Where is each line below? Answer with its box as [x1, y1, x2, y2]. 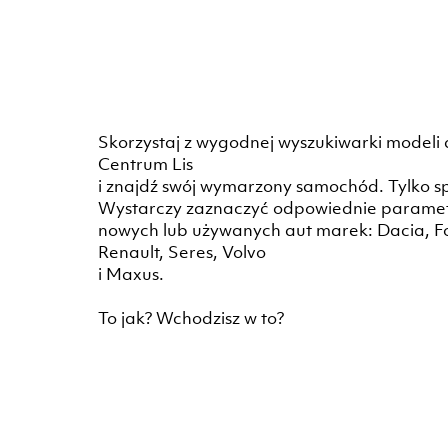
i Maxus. [97, 263, 164, 285]
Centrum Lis [97, 153, 193, 175]
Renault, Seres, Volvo [97, 241, 266, 263]
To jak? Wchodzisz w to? [97, 307, 284, 329]
